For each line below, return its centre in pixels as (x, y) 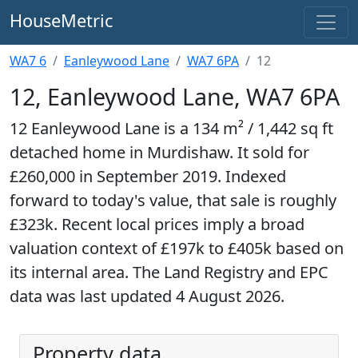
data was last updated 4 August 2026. (147, 296)
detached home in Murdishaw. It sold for (159, 152)
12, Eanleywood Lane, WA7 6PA (175, 96)
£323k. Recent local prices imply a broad (157, 224)
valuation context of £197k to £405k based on (177, 248)
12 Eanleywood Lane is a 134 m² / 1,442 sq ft (171, 128)
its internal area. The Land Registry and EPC (169, 272)
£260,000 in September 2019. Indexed (148, 176)
